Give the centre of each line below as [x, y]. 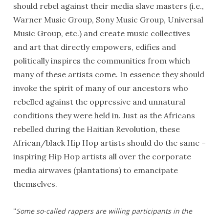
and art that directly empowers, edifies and [94, 47]
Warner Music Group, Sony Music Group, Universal [108, 20]
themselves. [35, 184]
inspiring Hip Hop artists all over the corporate [102, 156]
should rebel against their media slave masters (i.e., [108, 6]
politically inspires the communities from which [101, 61]
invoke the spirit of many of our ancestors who [100, 88]
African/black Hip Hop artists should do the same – [109, 143]
